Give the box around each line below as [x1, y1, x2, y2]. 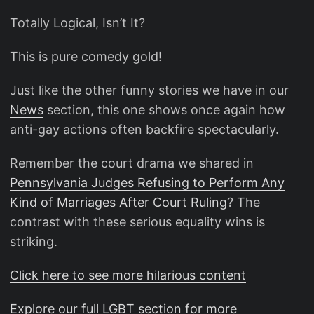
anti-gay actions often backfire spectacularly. [10, 122, 279, 137]
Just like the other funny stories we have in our [10, 83, 289, 97]
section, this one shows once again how [43, 102, 285, 117]
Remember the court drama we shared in [10, 156, 254, 170]
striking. [10, 234, 57, 249]
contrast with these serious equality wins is [10, 214, 265, 229]
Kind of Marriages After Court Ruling [10, 195, 227, 210]
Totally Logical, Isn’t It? [10, 15, 145, 30]
